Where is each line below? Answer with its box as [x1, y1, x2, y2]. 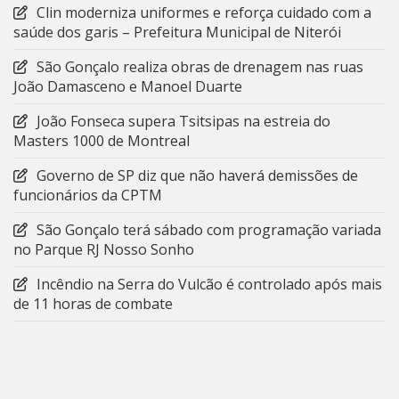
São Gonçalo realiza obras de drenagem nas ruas [37, 57, 363, 77]
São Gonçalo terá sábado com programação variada [37, 220, 381, 240]
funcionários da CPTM [13, 185, 162, 206]
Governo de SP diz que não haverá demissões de [37, 166, 358, 186]
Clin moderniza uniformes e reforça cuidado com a [37, 3, 371, 23]
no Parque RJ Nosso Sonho [13, 240, 194, 260]
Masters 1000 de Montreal [13, 131, 190, 151]
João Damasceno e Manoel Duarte [13, 77, 242, 97]
